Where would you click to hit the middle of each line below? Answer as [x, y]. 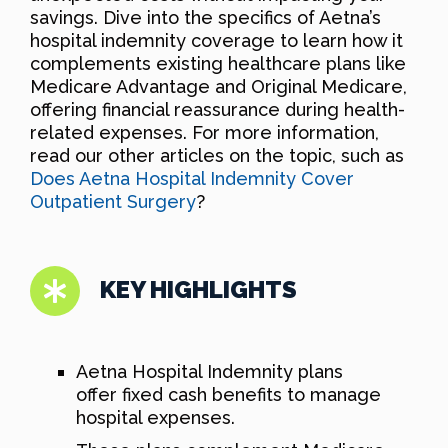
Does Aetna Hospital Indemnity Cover [192, 179]
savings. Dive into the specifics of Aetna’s [205, 18]
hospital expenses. [155, 418]
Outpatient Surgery [113, 202]
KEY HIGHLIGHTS [198, 290]
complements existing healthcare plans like [218, 64]
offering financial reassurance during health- [217, 110]
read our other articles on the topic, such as [217, 156]
